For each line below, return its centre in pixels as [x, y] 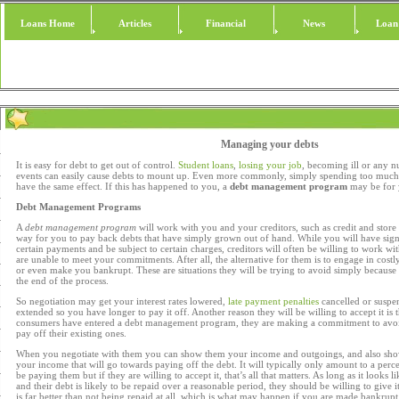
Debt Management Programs [78, 207]
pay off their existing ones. [71, 333]
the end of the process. [62, 281]
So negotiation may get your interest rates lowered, [122, 301]
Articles [134, 23]
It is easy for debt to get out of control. [97, 165]
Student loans [206, 165]
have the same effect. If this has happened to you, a [123, 186]
